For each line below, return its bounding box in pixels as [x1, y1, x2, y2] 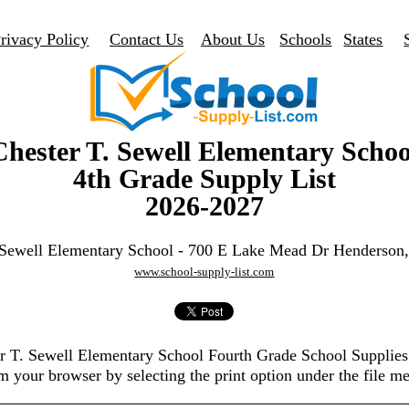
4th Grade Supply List [72, 163, 336, 194]
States [343, 30, 383, 48]
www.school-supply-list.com [134, 265, 275, 278]
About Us [200, 30, 265, 48]
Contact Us [109, 30, 184, 48]
